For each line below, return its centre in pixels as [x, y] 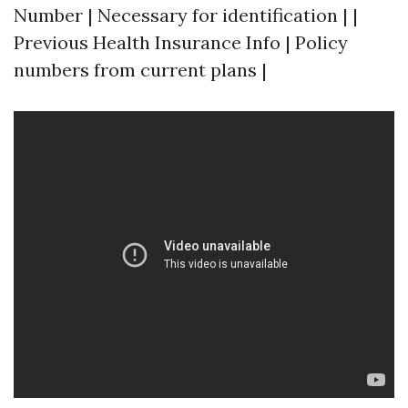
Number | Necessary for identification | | [186, 15]
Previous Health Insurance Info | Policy [181, 42]
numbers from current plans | [140, 70]
